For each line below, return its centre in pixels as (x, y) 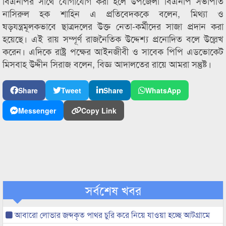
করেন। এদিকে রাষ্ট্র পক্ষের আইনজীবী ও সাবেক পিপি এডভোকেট (113, 51)
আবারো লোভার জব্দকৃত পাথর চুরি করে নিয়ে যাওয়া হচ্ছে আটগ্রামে (111, 215)
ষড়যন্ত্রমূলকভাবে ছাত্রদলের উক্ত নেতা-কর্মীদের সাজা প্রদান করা (113, 26)
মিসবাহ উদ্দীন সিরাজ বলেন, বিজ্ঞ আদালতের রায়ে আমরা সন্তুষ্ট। (107, 64)
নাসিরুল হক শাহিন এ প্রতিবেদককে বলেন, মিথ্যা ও (113, 13)
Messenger (37, 110)
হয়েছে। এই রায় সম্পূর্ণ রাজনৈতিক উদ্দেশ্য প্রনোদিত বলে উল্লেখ (113, 38)
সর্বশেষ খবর (113, 190)
